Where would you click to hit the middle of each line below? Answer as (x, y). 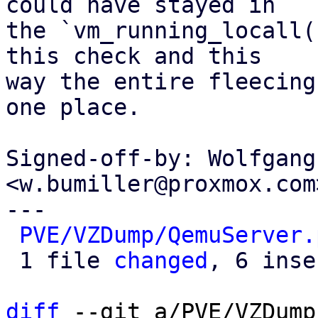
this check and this (134, 56)
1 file (66, 261)
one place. (73, 107)
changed (161, 261)
